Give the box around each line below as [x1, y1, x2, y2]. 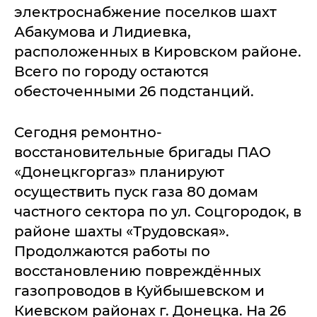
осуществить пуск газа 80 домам [14, 183, 258, 200]
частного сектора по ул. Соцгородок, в [14, 202, 301, 220]
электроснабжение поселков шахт [14, 3, 277, 21]
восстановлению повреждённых [14, 262, 261, 279]
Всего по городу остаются [14, 62, 209, 80]
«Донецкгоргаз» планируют [14, 163, 224, 180]
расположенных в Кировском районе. [14, 42, 301, 60]
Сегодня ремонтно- [14, 123, 162, 141]
